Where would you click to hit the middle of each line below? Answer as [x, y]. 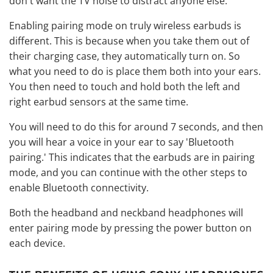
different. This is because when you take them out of [129, 41]
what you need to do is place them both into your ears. [135, 71]
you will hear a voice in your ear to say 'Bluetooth [122, 142]
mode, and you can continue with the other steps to [128, 172]
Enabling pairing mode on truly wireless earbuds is [125, 25]
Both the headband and [65, 212]
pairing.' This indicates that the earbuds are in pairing [132, 157]
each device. [37, 243]
